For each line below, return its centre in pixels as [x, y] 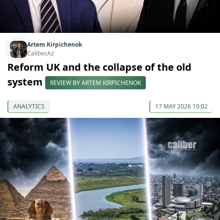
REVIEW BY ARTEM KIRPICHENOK [96, 83]
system [26, 82]
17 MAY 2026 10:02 [181, 107]
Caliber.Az [41, 54]
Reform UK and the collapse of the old [99, 67]
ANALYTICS [29, 107]
